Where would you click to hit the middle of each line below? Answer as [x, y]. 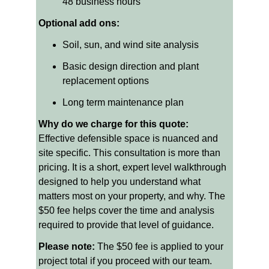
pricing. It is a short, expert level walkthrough [134, 167]
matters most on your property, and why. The [133, 196]
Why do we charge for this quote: [115, 124]
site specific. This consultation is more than [131, 153]
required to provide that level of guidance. [126, 225]
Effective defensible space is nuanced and [129, 138]
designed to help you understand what [121, 182]
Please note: [67, 246]
